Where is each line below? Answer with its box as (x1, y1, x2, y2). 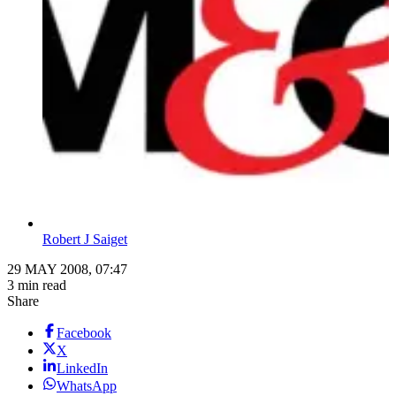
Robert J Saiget (42, 232, 127, 247)
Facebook (57, 325, 111, 341)
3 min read (7, 278, 66, 293)
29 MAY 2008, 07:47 (7, 262, 127, 278)
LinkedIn (57, 361, 108, 377)
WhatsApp (57, 378, 117, 394)
